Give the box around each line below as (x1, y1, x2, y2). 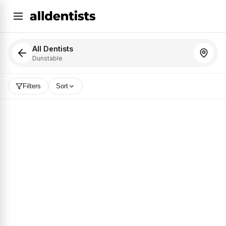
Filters (23, 82, 41, 90)
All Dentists (32, 44, 73, 53)
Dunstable (32, 54, 63, 62)
